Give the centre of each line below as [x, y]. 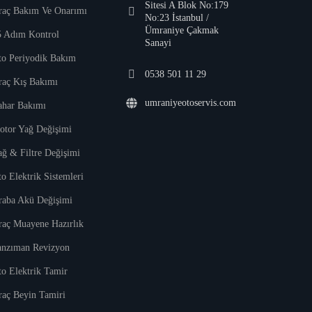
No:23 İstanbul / [177, 18]
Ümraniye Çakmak [181, 31]
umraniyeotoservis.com [190, 103]
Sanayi [158, 43]
